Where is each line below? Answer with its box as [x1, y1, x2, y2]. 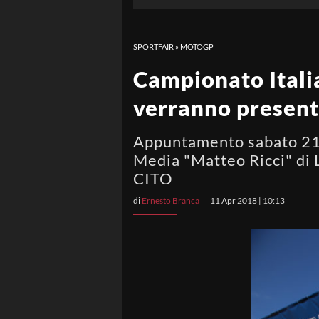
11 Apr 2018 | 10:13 [210, 195, 285, 206]
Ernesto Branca [142, 195, 199, 206]
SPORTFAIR [133, 42, 174, 51]
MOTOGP [180, 42, 214, 51]
